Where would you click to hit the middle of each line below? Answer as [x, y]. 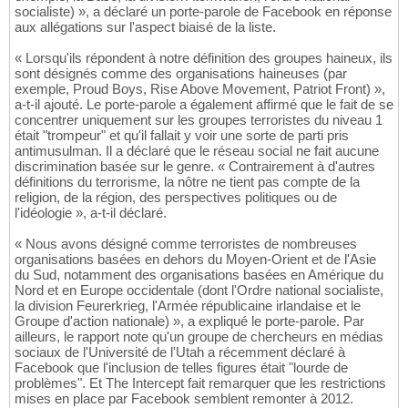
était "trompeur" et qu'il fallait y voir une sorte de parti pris [182, 136]
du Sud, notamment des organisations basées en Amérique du [199, 275]
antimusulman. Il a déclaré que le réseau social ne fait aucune [197, 151]
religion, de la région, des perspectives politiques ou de [176, 198]
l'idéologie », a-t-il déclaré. [91, 213]
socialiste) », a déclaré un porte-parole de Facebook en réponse [203, 12]
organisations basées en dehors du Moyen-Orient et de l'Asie [195, 260]
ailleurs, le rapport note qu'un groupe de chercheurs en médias [199, 337]
